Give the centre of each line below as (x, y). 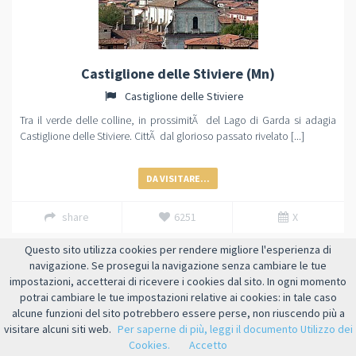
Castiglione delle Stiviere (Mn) (178, 74)
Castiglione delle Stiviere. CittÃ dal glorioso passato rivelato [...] (162, 136)
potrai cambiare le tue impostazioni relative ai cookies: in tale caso (178, 297)
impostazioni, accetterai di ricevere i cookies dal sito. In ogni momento (178, 281)
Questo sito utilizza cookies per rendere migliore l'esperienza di (178, 250)
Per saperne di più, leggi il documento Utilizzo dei (235, 329)
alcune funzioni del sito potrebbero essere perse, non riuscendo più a (178, 313)
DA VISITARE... (178, 178)
